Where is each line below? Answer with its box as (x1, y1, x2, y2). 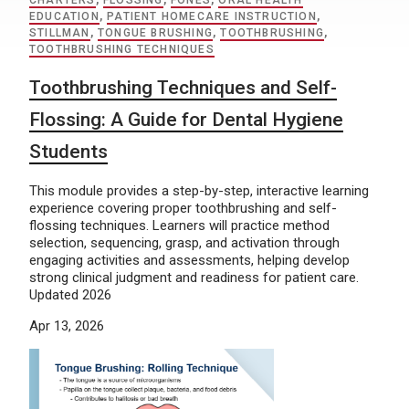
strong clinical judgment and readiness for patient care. (29, 269, 359, 286)
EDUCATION (29, 10, 100, 23)
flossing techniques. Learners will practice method (29, 217, 330, 234)
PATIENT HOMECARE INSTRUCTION (107, 10, 317, 23)
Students (29, 141, 108, 163)
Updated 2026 (29, 287, 111, 303)
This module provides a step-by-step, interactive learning (29, 183, 369, 199)
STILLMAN (29, 26, 90, 39)
